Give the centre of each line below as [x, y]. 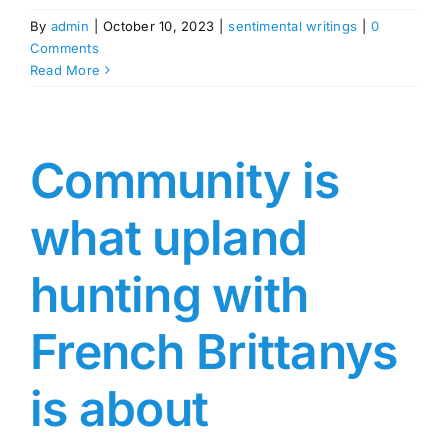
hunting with [169, 295]
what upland [169, 238]
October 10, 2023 [159, 26]
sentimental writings [293, 26]
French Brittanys [214, 352]
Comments [64, 48]
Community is [185, 181]
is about [119, 409]
